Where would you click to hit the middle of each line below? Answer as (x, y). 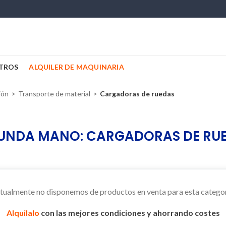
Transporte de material (54, 94)
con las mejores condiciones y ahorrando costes (130, 213)
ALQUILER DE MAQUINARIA (76, 67)
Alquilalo (23, 213)
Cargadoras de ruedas (137, 94)
